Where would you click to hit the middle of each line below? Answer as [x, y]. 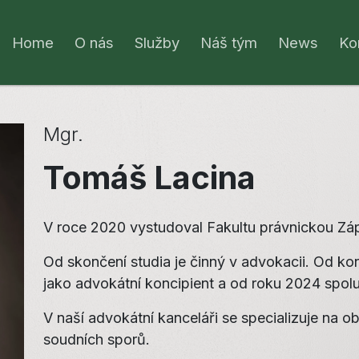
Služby [157, 42]
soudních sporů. [97, 339]
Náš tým [229, 42]
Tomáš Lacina [149, 177]
